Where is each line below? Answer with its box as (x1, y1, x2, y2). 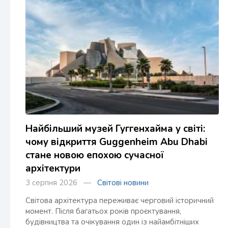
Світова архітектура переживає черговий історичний (25, 195, 214, 206)
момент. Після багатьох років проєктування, (25, 206, 181, 217)
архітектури (25, 162, 80, 176)
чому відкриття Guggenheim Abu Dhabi (25, 135, 208, 149)
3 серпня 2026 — (25, 178, 97, 188)
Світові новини (97, 178, 149, 188)
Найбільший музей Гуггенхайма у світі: (25, 122, 205, 136)
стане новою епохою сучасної (25, 149, 164, 162)
